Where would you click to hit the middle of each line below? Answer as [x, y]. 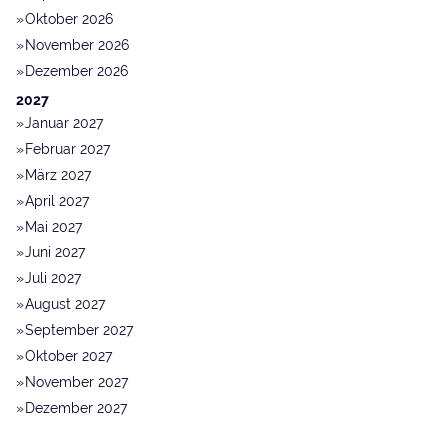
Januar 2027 [64, 123]
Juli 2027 [53, 278]
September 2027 [79, 330]
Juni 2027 [55, 252]
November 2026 [77, 44]
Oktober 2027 [69, 355]
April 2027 [57, 200]
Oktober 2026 [69, 19]
